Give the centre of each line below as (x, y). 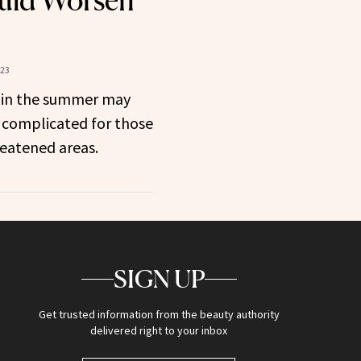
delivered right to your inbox (159, 331)
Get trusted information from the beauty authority (159, 315)
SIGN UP (159, 279)
